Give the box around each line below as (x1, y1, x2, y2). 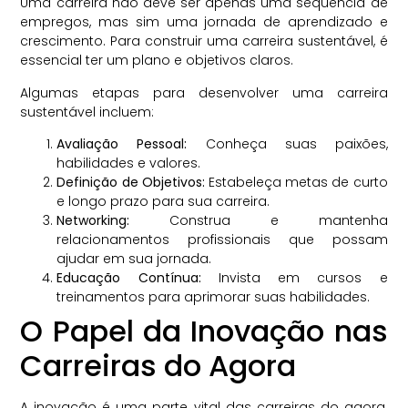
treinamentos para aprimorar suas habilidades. (56, 287, 371, 306)
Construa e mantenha (129, 210, 388, 229)
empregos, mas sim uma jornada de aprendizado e (20, 13, 388, 32)
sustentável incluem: (20, 102, 155, 121)
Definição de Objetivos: (56, 172, 205, 191)
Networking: (56, 210, 130, 229)
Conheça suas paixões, (187, 134, 388, 153)
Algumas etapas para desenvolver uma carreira (20, 83, 388, 102)
